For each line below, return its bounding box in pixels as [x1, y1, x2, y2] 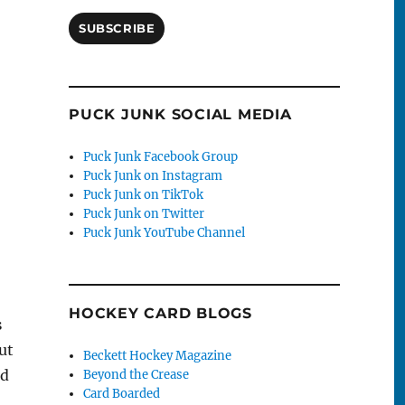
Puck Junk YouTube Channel [83, 225, 246, 241]
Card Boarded [83, 385, 161, 401]
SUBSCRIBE [79, 21, 155, 36]
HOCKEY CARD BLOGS [69, 304, 252, 322]
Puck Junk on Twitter [83, 206, 205, 222]
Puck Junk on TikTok [83, 187, 204, 203]
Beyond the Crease [83, 366, 190, 382]
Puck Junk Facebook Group [83, 149, 239, 165]
